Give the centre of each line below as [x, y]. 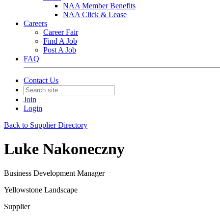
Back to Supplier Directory [46, 125]
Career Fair [61, 32]
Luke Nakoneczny [64, 149]
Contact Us [41, 80]
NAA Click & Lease [95, 14]
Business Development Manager [54, 173]
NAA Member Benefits [99, 6]
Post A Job [60, 50]
